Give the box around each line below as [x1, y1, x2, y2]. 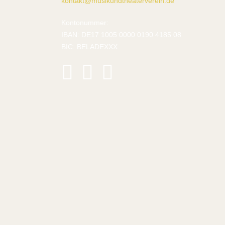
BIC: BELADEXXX [61, 43, 118, 51]
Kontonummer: [61, 19, 108, 27]
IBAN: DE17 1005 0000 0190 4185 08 [61, 31, 181, 39]
